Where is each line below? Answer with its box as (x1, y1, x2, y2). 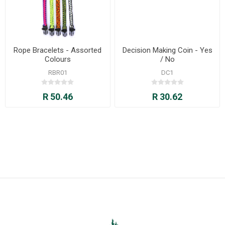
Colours (44, 55, 71, 64)
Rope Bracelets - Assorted (14, 46, 102, 55)
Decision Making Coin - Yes (122, 46, 212, 55)
